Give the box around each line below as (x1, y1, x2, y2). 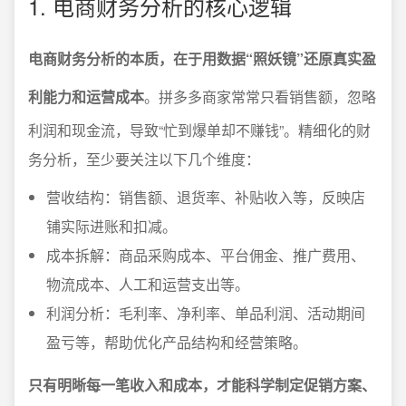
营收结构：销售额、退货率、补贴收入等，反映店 (46, 187, 365, 208)
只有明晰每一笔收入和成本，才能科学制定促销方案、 (28, 374, 376, 395)
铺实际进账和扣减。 (46, 216, 177, 237)
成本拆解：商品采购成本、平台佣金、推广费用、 (46, 245, 365, 266)
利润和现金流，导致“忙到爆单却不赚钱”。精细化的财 (28, 120, 371, 140)
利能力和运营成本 (28, 86, 144, 107)
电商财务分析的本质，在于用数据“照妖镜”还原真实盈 (28, 48, 376, 69)
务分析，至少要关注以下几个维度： (28, 149, 260, 169)
